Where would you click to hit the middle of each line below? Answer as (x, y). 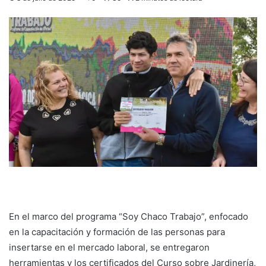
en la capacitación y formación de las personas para (117, 232)
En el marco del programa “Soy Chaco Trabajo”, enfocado (129, 216)
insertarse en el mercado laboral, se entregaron (109, 247)
